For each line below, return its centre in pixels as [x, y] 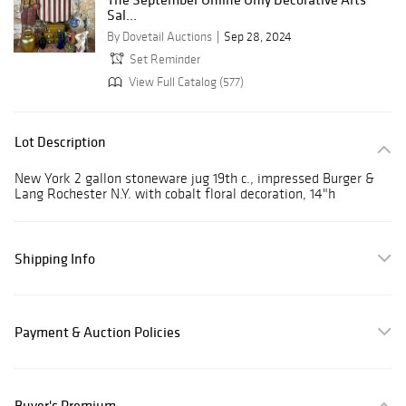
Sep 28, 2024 [258, 37]
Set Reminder [165, 60]
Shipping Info [55, 259]
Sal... [122, 15]
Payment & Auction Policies [97, 332]
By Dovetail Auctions [159, 37]
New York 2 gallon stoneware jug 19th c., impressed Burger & [194, 179]
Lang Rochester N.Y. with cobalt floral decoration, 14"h [175, 194]
